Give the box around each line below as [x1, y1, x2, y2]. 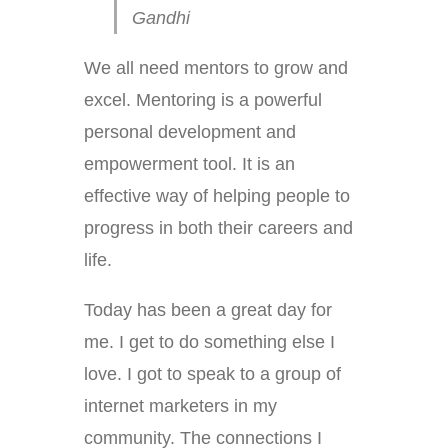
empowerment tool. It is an [84, 154, 295, 175]
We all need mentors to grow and [84, 58, 348, 79]
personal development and [84, 122, 296, 143]
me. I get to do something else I [84, 332, 335, 353]
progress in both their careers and [84, 218, 353, 239]
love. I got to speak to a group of [84, 364, 341, 385]
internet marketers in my [84, 396, 277, 417]
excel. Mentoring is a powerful [84, 90, 322, 111]
